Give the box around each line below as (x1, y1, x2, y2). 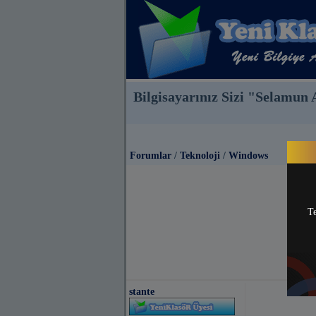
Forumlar (130, 150, 171, 161)
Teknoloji (180, 150, 220, 161)
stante (129, 286, 154, 297)
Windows (229, 150, 268, 161)
